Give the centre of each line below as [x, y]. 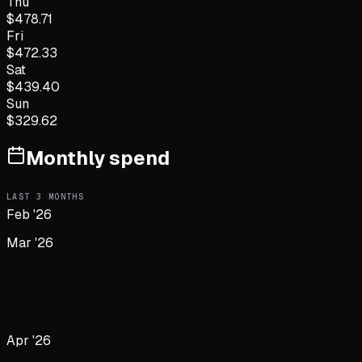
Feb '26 [29, 214]
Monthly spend [98, 158]
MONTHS [63, 196]
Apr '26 [29, 340]
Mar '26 [30, 242]
